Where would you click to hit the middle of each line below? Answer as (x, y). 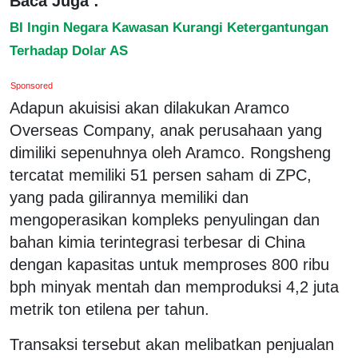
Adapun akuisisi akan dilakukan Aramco (149, 107)
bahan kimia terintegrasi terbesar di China (157, 242)
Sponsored (32, 85)
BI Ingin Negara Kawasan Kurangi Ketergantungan (169, 27)
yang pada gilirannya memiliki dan (129, 197)
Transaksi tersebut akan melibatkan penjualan (172, 344)
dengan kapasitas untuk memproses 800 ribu (169, 264)
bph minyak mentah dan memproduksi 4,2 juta (174, 286)
